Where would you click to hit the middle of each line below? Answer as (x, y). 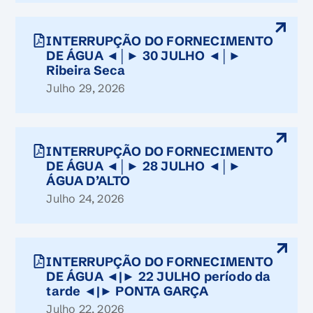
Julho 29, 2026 (86, 88)
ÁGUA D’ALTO (88, 181)
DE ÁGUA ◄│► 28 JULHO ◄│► (144, 166)
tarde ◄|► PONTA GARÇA (128, 291)
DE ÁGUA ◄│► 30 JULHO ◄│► (144, 56)
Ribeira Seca (86, 70)
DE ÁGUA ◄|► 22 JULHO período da (159, 276)
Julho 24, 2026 (86, 198)
